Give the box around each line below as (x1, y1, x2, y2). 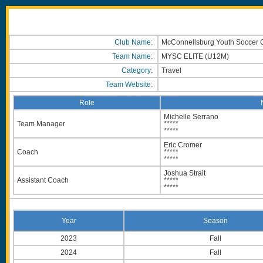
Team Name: (112, 52, 154, 60)
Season (203, 217, 228, 225)
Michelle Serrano (164, 113, 218, 121)
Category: (122, 66, 154, 75)
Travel (161, 66, 183, 75)
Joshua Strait (164, 169, 205, 177)
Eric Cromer (164, 141, 202, 149)
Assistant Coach (17, 176, 69, 184)
